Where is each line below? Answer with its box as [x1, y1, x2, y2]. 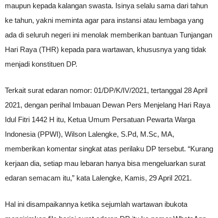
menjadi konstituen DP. [5, 60, 77, 68]
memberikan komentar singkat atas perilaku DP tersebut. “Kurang [5, 145, 213, 153]
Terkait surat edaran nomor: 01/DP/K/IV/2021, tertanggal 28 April [5, 86, 207, 94]
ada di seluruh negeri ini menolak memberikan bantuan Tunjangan [5, 31, 212, 39]
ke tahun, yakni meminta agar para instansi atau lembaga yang [5, 16, 203, 24]
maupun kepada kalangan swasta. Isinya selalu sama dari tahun [5, 1, 208, 10]
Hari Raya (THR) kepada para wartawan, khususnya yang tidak [5, 45, 206, 54]
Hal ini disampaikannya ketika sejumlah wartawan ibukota [5, 200, 187, 208]
